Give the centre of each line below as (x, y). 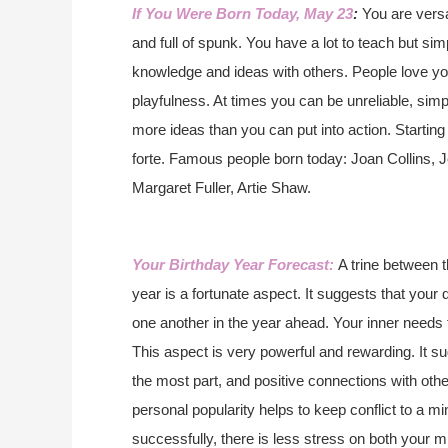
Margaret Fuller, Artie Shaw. (221, 187)
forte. (148, 158)
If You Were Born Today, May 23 (242, 13)
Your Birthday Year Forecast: (235, 264)
